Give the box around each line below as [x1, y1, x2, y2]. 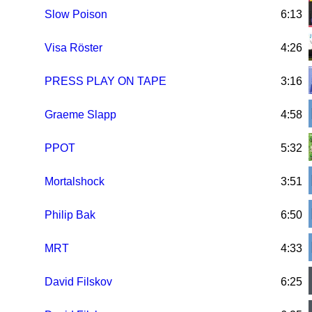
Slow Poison [45, 8, 108, 21]
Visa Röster [45, 42, 103, 54]
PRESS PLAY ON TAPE [45, 75, 167, 88]
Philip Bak [45, 209, 96, 221]
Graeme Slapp [45, 109, 117, 121]
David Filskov [45, 276, 113, 288]
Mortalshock [45, 175, 105, 188]
